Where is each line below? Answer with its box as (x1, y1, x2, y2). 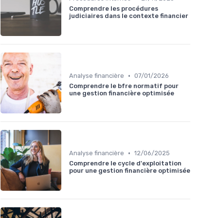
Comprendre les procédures (69, 5, 158, 13)
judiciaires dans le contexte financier (69, 12, 188, 20)
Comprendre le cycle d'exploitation (69, 160, 182, 167)
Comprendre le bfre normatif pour (69, 82, 179, 90)
